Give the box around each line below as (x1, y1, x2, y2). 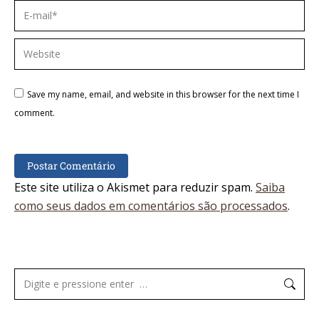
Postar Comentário (27, 159, 115, 172)
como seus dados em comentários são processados (14, 198, 288, 214)
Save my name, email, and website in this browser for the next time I (27, 88, 299, 100)
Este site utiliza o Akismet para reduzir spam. (14, 179, 256, 195)
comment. (14, 107, 55, 119)
